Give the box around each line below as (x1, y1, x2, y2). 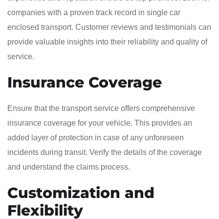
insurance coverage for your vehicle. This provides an (7, 118, 192, 127)
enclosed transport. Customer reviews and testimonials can (7, 22, 211, 31)
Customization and (7, 183, 154, 202)
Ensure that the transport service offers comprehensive (7, 104, 195, 112)
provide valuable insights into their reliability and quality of (7, 37, 207, 46)
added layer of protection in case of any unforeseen (7, 133, 184, 142)
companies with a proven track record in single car (7, 8, 180, 17)
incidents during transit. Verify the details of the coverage (7, 148, 202, 156)
